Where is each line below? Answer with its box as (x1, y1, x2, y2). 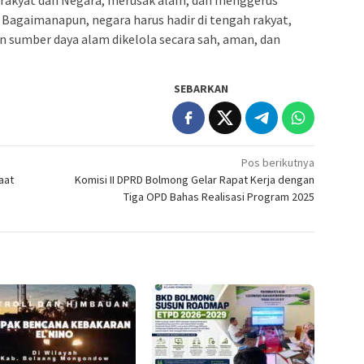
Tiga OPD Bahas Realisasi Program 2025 (123, 188, 315, 204)
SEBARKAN (174, 80, 229, 96)
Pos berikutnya (241, 154, 315, 170)
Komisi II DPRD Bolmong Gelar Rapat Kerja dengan (75, 171, 315, 187)
